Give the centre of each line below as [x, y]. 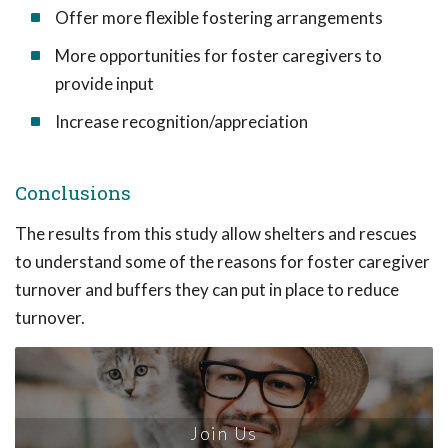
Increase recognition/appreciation [181, 121]
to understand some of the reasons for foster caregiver [222, 261]
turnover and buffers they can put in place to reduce [207, 289]
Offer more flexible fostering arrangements [219, 17]
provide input [104, 83]
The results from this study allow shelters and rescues [216, 233]
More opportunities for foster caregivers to [218, 55]
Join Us [224, 433]
